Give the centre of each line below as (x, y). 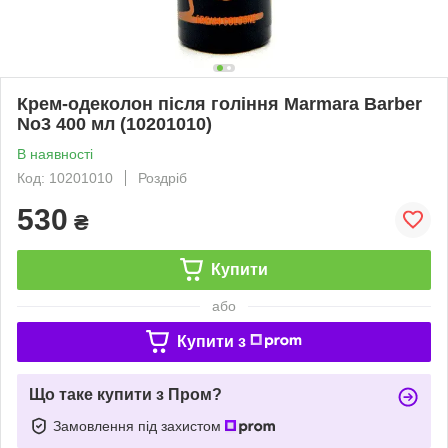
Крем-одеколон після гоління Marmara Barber (219, 103)
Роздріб (162, 177)
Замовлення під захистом (139, 425)
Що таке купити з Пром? (125, 394)
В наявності (55, 153)
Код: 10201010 (65, 177)
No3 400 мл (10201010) (114, 123)
